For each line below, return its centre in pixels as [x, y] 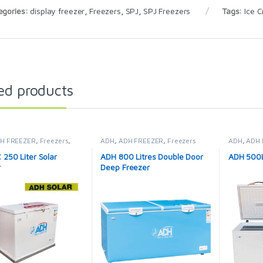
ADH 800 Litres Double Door [152, 157]
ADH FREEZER [141, 140]
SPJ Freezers [167, 11]
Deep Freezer [125, 167]
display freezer [58, 11]
